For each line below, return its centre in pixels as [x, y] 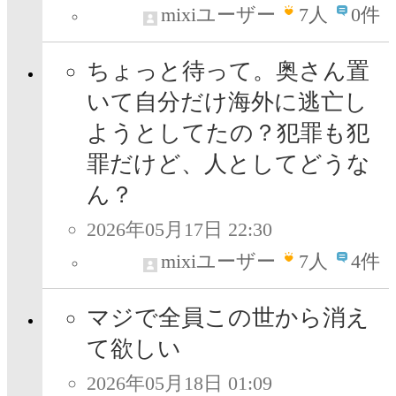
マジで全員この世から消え [228, 318]
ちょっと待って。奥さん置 [228, 72]
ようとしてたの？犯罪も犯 [228, 133]
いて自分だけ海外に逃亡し [227, 103]
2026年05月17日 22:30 [179, 230]
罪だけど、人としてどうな [228, 164]
